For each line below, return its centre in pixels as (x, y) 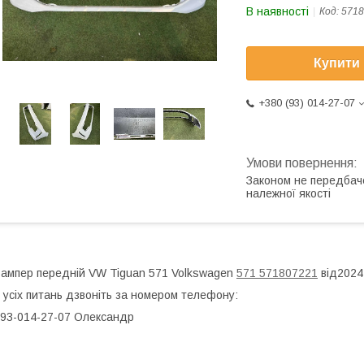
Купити (337, 63)
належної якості (288, 194)
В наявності (277, 11)
